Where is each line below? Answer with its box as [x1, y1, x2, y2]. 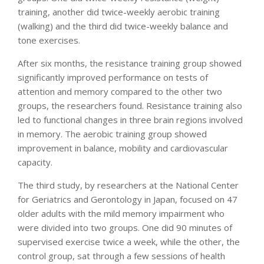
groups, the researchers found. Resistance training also [18, 99, 242, 111]
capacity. [18, 156, 52, 168]
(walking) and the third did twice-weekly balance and [18, 19, 228, 32]
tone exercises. [18, 34, 80, 46]
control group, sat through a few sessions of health [18, 249, 225, 262]
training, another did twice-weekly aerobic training [18, 5, 220, 18]
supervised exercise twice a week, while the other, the [18, 235, 240, 247]
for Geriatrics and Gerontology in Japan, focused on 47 [18, 193, 237, 205]
